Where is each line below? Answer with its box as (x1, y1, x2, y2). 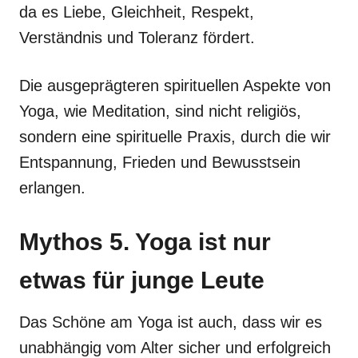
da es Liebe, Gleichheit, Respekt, (19, 2, 254, 21)
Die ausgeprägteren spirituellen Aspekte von (19, 76, 331, 94)
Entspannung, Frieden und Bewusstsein (19, 153, 300, 171)
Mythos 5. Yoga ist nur (19, 228, 271, 255)
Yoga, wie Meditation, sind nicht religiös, (19, 101, 301, 120)
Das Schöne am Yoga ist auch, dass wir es (19, 312, 322, 331)
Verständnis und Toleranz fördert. (19, 28, 255, 46)
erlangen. (19, 178, 86, 197)
